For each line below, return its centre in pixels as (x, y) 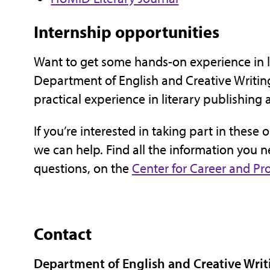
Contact (62, 233)
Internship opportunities (126, 32)
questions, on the (83, 168)
